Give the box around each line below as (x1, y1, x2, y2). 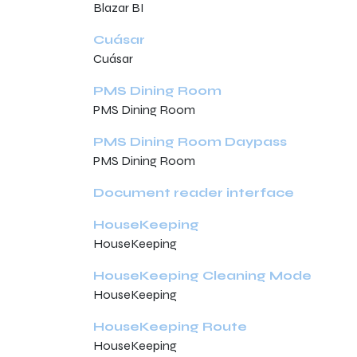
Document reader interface (93, 185, 294, 200)
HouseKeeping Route (93, 319, 247, 334)
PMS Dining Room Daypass (93, 134, 287, 149)
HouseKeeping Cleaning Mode (93, 268, 312, 283)
